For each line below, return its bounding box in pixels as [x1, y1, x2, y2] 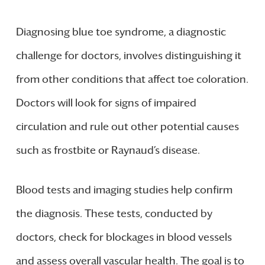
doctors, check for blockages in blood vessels [15, 230, 232, 244]
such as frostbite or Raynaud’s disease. [15, 143, 200, 157]
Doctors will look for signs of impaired [15, 96, 196, 109]
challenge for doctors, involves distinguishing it [15, 49, 241, 62]
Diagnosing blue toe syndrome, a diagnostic [15, 25, 226, 38]
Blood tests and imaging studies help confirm [15, 183, 232, 196]
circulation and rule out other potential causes [15, 119, 239, 133]
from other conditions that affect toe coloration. [15, 72, 248, 86]
